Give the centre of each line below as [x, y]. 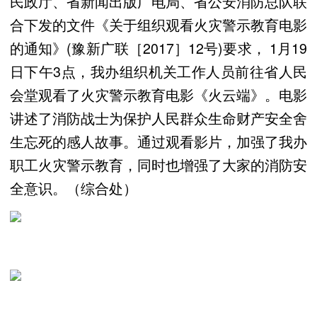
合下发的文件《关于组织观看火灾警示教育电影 [158, 24]
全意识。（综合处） [74, 188]
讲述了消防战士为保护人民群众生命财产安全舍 [158, 117]
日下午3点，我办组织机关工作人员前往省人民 [158, 71]
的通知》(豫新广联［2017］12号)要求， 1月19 [158, 47]
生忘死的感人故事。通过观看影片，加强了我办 [158, 141]
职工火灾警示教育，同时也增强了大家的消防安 [158, 164]
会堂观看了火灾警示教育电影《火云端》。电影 [158, 94]
